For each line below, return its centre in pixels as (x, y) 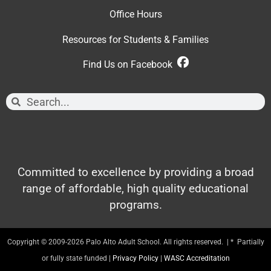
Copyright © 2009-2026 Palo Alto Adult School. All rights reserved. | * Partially (135, 242)
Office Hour (133, 15)
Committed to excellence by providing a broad (135, 172)
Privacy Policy (135, 258)
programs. (135, 205)
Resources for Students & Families (135, 39)
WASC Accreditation (197, 258)
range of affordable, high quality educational (135, 189)
